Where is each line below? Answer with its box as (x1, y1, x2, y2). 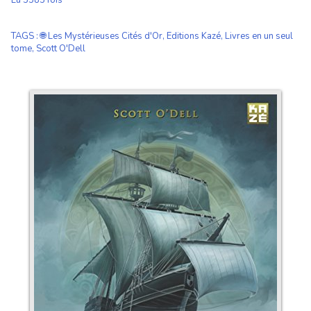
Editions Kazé (167, 30, 221, 42)
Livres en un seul (225, 30, 293, 42)
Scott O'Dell (36, 42, 85, 55)
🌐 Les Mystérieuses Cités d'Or (40, 30, 162, 42)
